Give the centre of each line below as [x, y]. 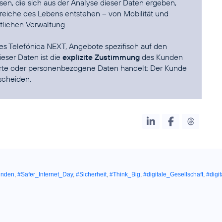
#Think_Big [125, 174]
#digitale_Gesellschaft [173, 174]
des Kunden [161, 57]
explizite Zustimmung [101, 57]
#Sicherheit [91, 174]
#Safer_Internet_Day [45, 174]
